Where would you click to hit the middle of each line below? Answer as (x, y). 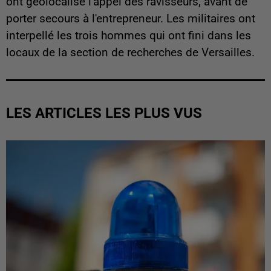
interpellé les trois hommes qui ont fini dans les (129, 36)
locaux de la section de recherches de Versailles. (130, 53)
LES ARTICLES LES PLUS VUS (104, 113)
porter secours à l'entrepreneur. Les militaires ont (131, 19)
